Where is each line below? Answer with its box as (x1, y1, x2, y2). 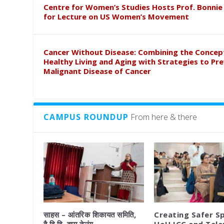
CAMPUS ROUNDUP (43, 111, 129, 122)
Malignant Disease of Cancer (43, 65, 151, 76)
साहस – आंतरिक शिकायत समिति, (43, 209, 136, 220)
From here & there (130, 111, 197, 122)
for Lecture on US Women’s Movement (43, 11, 189, 21)
